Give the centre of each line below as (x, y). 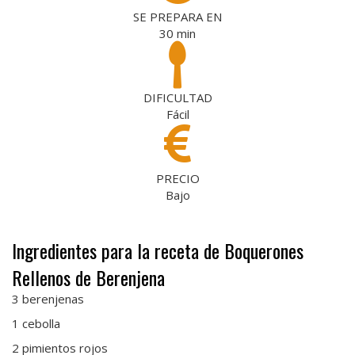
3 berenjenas (48, 298)
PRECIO (177, 178)
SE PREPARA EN (177, 16)
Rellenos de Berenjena (88, 277)
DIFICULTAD (177, 97)
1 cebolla (36, 323)
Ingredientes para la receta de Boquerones (158, 250)
